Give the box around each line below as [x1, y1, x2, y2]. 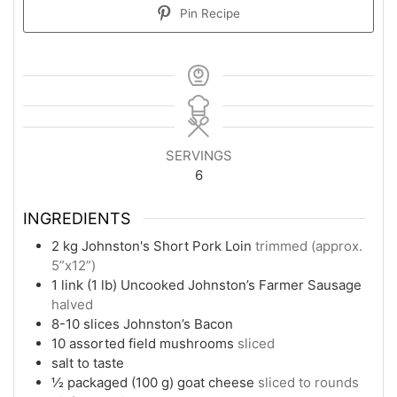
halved [51, 296, 93, 314]
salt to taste [51, 354, 124, 372]
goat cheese [177, 374, 254, 392]
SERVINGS [165, 146, 232, 164]
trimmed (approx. [255, 237, 362, 255]
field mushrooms [128, 335, 234, 353]
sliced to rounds [258, 374, 359, 392]
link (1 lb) [61, 276, 117, 294]
